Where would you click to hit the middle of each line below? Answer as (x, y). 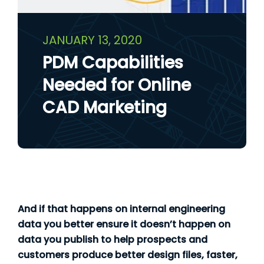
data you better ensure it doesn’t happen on (124, 225)
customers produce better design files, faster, (128, 255)
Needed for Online (116, 85)
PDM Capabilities (113, 62)
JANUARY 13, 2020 (92, 40)
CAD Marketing (104, 107)
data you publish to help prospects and (113, 240)
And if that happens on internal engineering (121, 209)
